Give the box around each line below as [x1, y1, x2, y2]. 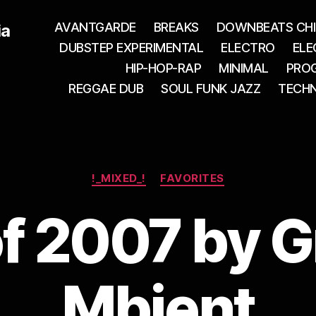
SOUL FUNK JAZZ [161, 81, 261, 96]
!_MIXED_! [92, 171, 146, 185]
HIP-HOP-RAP [125, 61, 202, 75]
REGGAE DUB [68, 81, 144, 96]
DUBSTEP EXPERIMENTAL [59, 40, 204, 55]
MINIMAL [219, 61, 269, 75]
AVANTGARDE [54, 20, 136, 35]
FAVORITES [160, 171, 224, 185]
